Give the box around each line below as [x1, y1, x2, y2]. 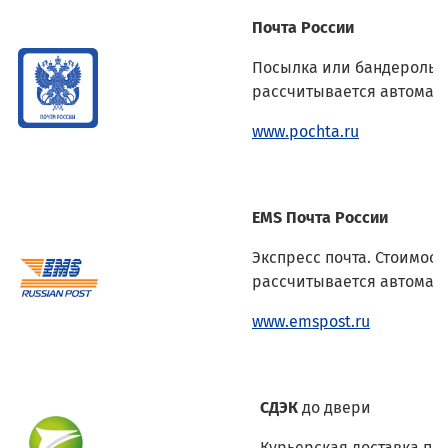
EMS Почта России [252, 207, 388, 227]
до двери [302, 397, 371, 417]
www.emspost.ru [252, 311, 370, 331]
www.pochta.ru [252, 121, 359, 141]
